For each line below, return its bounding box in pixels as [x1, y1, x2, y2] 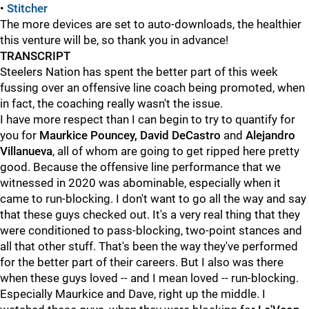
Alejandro [243, 128, 295, 142]
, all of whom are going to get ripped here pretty [52, 144, 299, 158]
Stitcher [7, 1, 48, 15]
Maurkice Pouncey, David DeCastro [39, 128, 223, 142]
